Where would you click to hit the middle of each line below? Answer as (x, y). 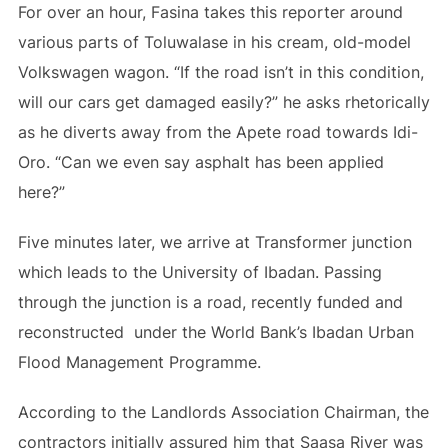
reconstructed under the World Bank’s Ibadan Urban (215, 332)
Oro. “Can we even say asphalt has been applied (200, 162)
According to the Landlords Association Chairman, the (223, 412)
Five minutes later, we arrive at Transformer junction (214, 242)
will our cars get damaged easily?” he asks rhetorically (223, 102)
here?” (41, 192)
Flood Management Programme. (139, 362)
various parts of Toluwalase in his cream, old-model (214, 42)
